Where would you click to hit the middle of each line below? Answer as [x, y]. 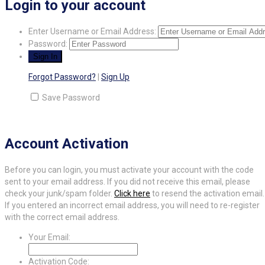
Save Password [71, 98]
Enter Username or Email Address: [92, 32]
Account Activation [67, 144]
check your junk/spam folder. [59, 194]
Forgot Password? [62, 77]
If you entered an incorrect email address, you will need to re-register [132, 206]
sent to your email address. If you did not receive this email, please [127, 182]
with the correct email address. [62, 217]
